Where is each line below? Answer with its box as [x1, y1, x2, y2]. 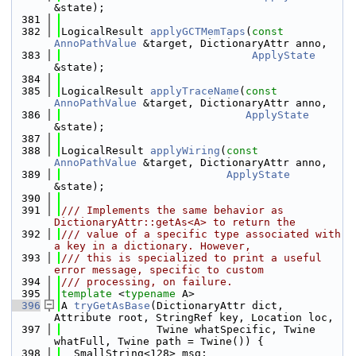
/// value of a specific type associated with [61, 228, 341, 240]
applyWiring [150, 145, 220, 157]
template [61, 288, 112, 300]
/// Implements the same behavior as [61, 204, 284, 216]
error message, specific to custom [54, 264, 264, 276]
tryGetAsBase [74, 300, 150, 311]
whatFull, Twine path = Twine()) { [54, 335, 264, 347]
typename [125, 288, 176, 300]
